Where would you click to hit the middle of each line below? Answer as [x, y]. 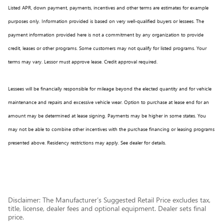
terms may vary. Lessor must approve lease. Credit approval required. [83, 61]
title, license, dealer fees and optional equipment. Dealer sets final [107, 208]
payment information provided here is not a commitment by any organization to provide [106, 34]
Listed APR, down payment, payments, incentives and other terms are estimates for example [108, 7]
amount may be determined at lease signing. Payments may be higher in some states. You [107, 115]
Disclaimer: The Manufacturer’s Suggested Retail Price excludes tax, [109, 199]
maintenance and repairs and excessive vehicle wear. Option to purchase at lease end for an [108, 102]
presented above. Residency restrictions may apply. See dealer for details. [87, 142]
